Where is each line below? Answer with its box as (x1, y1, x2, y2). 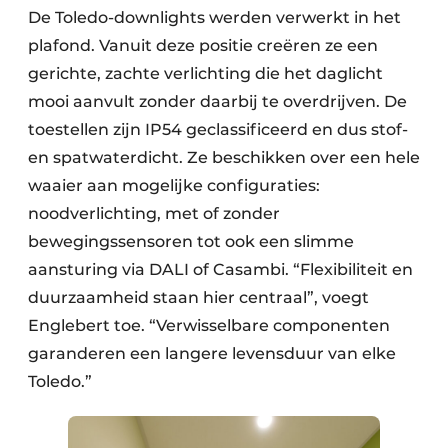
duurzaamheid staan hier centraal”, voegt (28, 288, 369, 308)
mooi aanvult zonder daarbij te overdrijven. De (28, 92, 407, 112)
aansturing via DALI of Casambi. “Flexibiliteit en (28, 260, 413, 280)
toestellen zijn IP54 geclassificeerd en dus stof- (28, 120, 408, 140)
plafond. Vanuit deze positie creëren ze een (28, 36, 378, 56)
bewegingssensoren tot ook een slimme (28, 232, 354, 252)
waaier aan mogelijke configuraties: (28, 176, 320, 196)
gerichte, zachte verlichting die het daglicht (28, 64, 383, 84)
